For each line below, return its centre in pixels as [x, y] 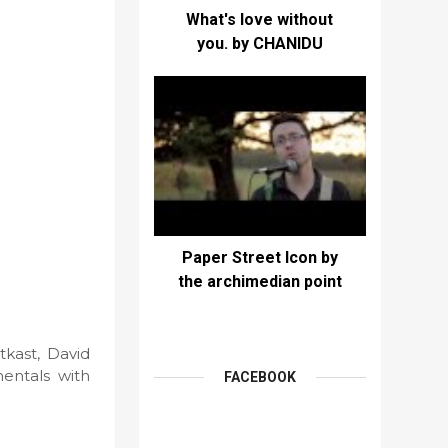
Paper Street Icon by [259, 257]
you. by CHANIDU [259, 43]
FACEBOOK [259, 377]
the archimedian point [259, 281]
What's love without [260, 19]
